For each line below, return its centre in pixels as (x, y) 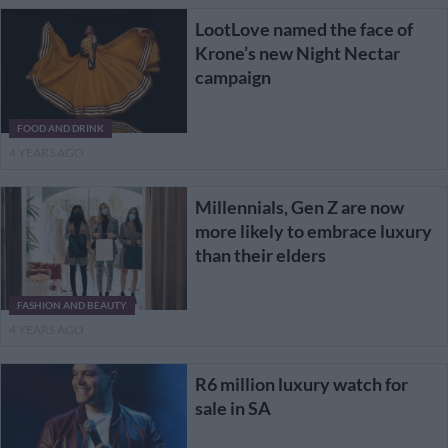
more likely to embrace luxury (313, 230)
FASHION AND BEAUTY (72, 306)
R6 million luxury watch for (301, 384)
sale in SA (232, 408)
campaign (232, 76)
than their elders (260, 254)
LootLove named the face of (303, 28)
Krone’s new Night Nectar (297, 52)
